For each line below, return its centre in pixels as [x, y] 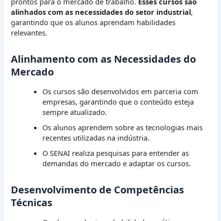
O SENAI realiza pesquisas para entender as [116, 153]
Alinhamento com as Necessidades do [104, 59]
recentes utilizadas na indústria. [96, 138]
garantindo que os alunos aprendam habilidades [93, 22]
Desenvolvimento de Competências [98, 190]
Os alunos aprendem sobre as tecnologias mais [123, 128]
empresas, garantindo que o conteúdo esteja [118, 102]
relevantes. [29, 33]
